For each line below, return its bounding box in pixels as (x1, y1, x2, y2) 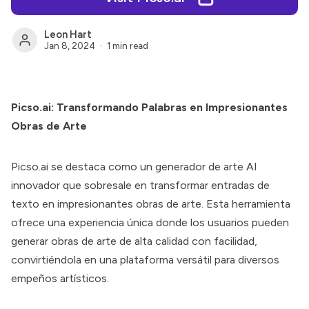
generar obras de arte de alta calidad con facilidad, (11, 235, 257, 248)
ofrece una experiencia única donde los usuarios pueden (11, 216, 289, 229)
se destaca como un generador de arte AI (48, 160, 257, 173)
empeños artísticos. (11, 272, 109, 285)
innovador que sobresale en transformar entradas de (11, 179, 270, 192)
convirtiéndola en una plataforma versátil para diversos (11, 253, 279, 266)
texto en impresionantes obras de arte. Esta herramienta (11, 197, 290, 210)
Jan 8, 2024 (44, 39, 95, 51)
